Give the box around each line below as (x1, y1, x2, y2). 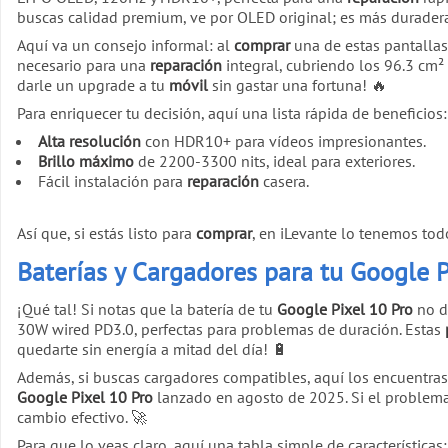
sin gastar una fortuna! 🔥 (208, 75, 387, 96)
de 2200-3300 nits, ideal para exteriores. (133, 151, 415, 172)
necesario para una (17, 55, 150, 76)
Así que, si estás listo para (17, 223, 196, 244)
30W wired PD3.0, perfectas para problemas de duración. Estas (17, 318, 445, 339)
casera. (258, 171, 309, 192)
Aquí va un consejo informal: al (17, 35, 234, 56)
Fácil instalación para (37, 171, 187, 192)
